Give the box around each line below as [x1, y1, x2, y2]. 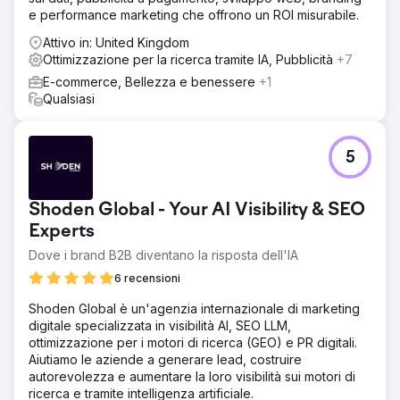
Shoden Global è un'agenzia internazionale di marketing [29, 300, 360, 316]
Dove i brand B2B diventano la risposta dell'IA [29, 246, 298, 262]
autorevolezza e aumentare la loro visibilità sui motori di [29, 368, 355, 384]
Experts [29, 221, 95, 242]
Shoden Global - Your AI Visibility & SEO [29, 200, 365, 221]
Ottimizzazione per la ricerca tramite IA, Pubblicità [43, 51, 337, 67]
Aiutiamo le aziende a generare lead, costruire [29, 351, 302, 367]
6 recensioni [114, 271, 180, 285]
